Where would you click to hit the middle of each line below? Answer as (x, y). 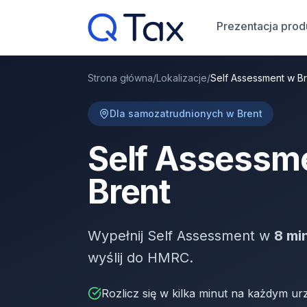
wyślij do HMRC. (140, 258)
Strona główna (120, 78)
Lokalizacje (182, 78)
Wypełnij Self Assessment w (181, 236)
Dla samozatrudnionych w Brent (186, 113)
